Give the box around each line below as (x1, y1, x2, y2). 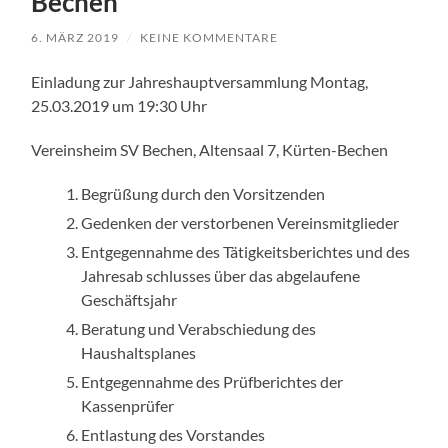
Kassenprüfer (81, 395, 175, 415)
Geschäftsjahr (81, 289, 178, 309)
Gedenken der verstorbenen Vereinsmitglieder (81, 212, 400, 232)
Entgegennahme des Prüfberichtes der (81, 371, 344, 391)
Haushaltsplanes (81, 342, 197, 362)
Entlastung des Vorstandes (81, 424, 266, 444)
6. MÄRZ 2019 (31, 29, 120, 45)
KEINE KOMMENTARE (140, 29, 279, 45)
